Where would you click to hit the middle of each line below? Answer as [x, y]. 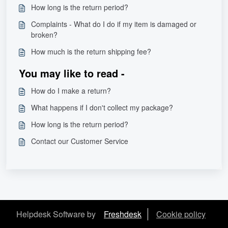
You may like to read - [72, 73]
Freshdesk [123, 214]
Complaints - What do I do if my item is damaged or [114, 24]
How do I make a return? [71, 91]
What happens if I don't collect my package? [102, 107]
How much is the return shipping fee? [91, 51]
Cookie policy [181, 214]
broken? [44, 35]
